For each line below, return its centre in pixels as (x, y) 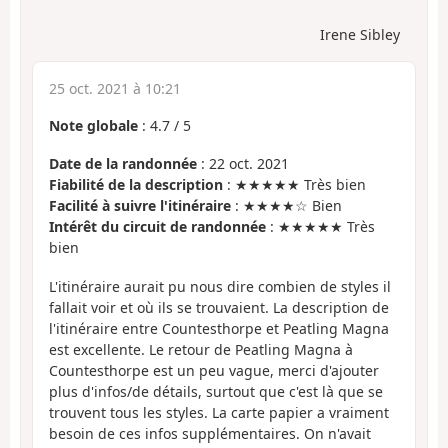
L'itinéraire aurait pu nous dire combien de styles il (220, 286)
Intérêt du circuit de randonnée (157, 227)
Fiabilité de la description (136, 185)
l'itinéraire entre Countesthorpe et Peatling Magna (219, 328)
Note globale (93, 125)
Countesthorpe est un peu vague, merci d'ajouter (214, 370)
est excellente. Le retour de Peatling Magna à (201, 349)
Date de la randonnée (123, 164)
